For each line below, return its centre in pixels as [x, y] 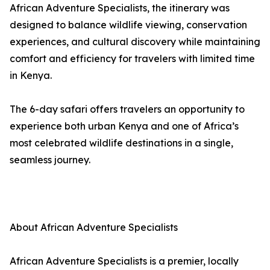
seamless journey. [50, 160]
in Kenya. [31, 76]
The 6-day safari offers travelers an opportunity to [127, 109]
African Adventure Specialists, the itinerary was [120, 8]
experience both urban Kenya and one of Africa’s [124, 126]
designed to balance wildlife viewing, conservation [128, 25]
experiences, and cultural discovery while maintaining [135, 42]
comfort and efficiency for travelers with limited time [132, 59]
